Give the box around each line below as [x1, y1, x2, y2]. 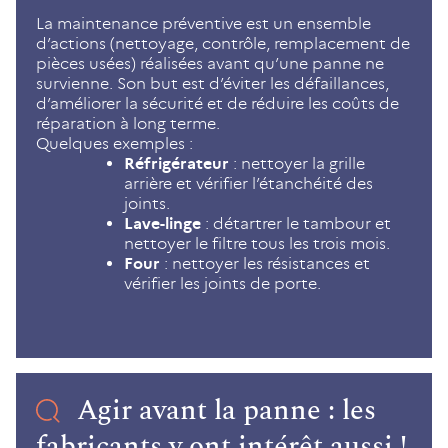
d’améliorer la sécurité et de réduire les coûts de [36, 94, 399, 114]
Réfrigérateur [124, 154, 229, 174]
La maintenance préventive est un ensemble [36, 14, 371, 34]
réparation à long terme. [36, 114, 220, 134]
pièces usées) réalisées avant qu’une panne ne [36, 54, 384, 74]
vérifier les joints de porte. [124, 274, 321, 294]
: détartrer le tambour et [201, 214, 391, 234]
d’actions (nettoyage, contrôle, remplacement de [36, 34, 410, 54]
